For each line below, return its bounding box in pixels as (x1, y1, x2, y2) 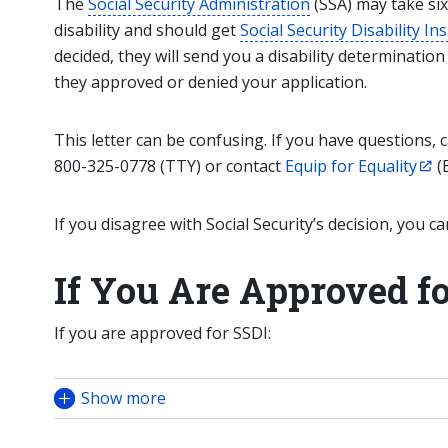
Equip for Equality (285, 155, 417, 177)
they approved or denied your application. (54, 71, 367, 93)
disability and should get (54, 19, 240, 41)
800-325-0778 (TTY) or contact (54, 155, 285, 177)
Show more (81, 387, 166, 409)
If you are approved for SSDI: (54, 322, 271, 344)
